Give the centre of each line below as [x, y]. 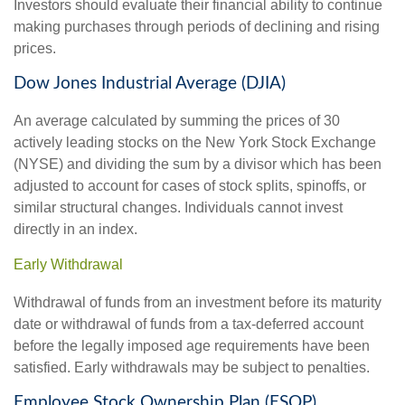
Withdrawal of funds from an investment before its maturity [198, 302]
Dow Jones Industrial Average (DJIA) [150, 83]
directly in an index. [75, 230]
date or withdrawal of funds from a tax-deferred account [188, 324]
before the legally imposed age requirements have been [192, 346]
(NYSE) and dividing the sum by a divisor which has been [198, 165]
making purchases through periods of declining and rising [197, 26]
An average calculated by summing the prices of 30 [177, 121]
